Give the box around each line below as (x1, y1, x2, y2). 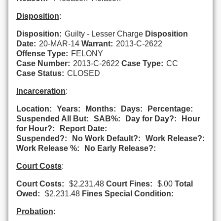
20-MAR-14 (38, 39, 79, 48)
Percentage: (147, 104, 193, 113)
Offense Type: (16, 49, 68, 58)
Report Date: (59, 124, 107, 133)
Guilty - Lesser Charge (64, 29, 143, 38)
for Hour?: (16, 124, 55, 133)
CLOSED (67, 69, 100, 77)
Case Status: (16, 69, 64, 77)
